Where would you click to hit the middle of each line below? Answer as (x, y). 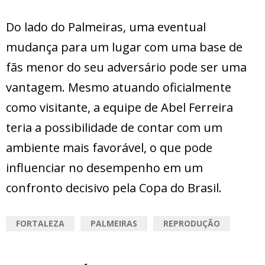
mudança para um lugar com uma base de (124, 47)
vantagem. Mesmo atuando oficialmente (119, 88)
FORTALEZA (40, 224)
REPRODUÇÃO (192, 224)
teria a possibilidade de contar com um (114, 128)
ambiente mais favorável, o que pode (109, 148)
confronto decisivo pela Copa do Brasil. (114, 188)
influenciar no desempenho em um (104, 168)
